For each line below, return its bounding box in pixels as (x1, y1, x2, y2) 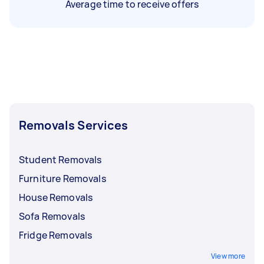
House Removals (19, 190, 93, 204)
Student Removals (19, 153, 102, 166)
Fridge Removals (19, 228, 93, 242)
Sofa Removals (19, 209, 85, 223)
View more (210, 250, 245, 261)
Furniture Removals (19, 171, 106, 185)
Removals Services (19, 117, 128, 133)
